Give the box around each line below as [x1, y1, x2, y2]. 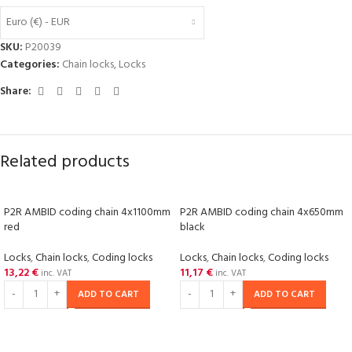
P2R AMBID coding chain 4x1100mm [4, 203, 170, 222]
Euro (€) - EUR [6, 13, 70, 32]
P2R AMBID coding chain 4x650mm [180, 203, 343, 222]
